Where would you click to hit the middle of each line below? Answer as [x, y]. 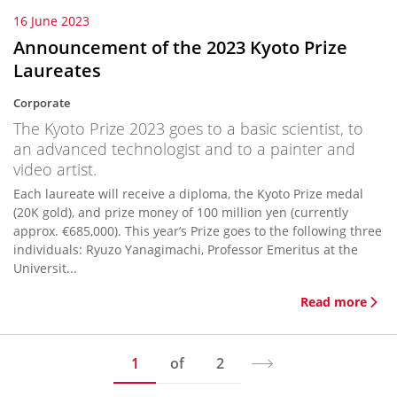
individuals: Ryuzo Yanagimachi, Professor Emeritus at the [186, 249]
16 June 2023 [51, 21]
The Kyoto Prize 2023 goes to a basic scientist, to [188, 128]
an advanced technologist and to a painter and [184, 149]
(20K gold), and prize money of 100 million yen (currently [181, 212]
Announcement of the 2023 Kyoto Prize [180, 47]
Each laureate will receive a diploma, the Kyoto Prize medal [188, 194]
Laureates [57, 70]
